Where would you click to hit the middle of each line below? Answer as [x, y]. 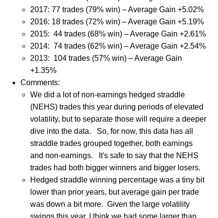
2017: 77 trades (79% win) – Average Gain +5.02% [117, 9]
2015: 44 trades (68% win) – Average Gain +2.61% [118, 34]
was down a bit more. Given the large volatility [110, 204]
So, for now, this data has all [145, 131]
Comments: [40, 82]
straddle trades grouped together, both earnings [111, 143]
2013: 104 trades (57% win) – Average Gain [106, 58]
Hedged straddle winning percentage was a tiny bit [117, 180]
